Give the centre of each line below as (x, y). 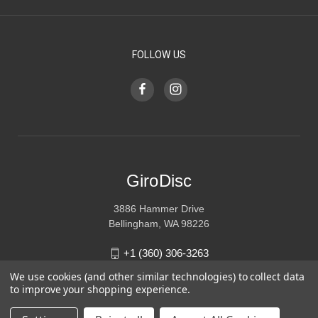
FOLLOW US (159, 54)
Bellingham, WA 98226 (159, 223)
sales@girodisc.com (166, 276)
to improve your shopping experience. (100, 289)
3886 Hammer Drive (159, 208)
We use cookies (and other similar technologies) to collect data (157, 276)
